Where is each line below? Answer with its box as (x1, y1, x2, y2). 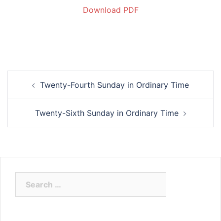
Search (15, 173, 42, 183)
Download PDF (82, 4, 139, 15)
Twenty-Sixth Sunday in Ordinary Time (35, 108, 179, 118)
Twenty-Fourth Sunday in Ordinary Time (40, 79, 189, 90)
